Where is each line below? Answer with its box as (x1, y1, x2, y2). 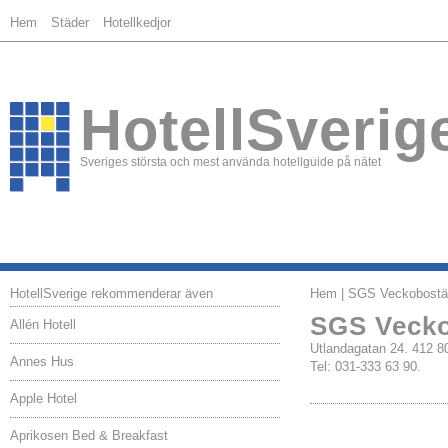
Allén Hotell (10, 317, 76, 332)
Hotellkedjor (103, 15, 171, 30)
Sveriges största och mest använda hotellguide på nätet (80, 156, 381, 168)
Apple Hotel (10, 391, 77, 406)
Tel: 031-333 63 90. (310, 359, 421, 374)
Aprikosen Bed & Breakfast (10, 428, 168, 443)
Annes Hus (10, 354, 74, 369)
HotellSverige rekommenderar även (10, 286, 213, 301)
